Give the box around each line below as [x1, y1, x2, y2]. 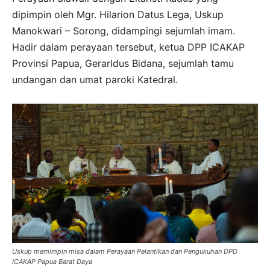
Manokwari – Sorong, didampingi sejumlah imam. [12, 24, 235, 37]
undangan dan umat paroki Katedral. [12, 73, 178, 86]
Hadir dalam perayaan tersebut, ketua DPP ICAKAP [12, 40, 245, 53]
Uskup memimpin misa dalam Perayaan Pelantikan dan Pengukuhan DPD [12, 246, 237, 256]
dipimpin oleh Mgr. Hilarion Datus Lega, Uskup [12, 8, 224, 20]
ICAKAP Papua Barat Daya [12, 257, 92, 266]
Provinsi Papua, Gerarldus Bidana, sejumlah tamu [12, 57, 234, 69]
